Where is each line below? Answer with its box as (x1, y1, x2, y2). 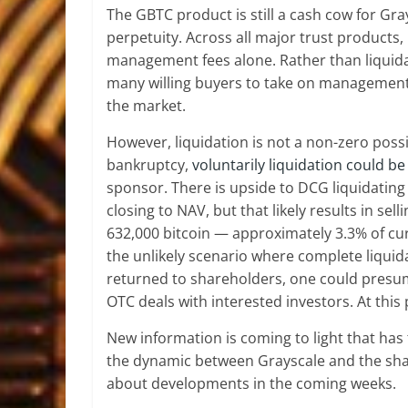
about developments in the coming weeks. (107, 373, 396, 393)
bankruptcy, (107, 155, 192, 175)
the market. (107, 96, 186, 116)
